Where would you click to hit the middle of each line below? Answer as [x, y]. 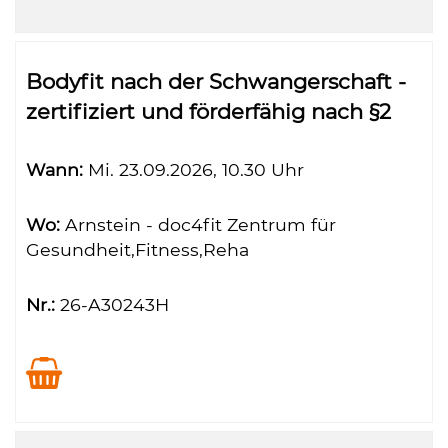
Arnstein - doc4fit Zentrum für [198, 224]
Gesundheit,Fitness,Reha [137, 249]
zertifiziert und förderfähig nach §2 [208, 111]
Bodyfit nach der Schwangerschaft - [216, 81]
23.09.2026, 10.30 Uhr [209, 169]
